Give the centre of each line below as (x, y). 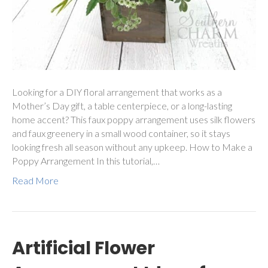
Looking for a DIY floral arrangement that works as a (117, 92)
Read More (35, 181)
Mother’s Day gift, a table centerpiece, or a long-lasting (122, 106)
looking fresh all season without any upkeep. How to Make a (132, 147)
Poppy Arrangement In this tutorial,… (86, 161)
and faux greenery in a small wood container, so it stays (121, 133)
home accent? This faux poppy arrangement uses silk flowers (134, 120)
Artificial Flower (83, 249)
